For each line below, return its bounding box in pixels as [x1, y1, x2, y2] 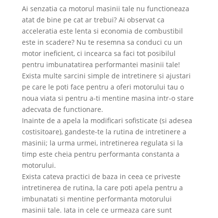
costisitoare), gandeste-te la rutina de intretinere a [21, 127, 186, 137]
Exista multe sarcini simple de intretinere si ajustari [21, 71, 191, 81]
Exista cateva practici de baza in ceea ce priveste [21, 172, 181, 182]
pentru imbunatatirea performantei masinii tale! [21, 60, 180, 70]
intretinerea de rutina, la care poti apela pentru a [21, 183, 183, 193]
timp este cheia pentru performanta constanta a [21, 149, 180, 159]
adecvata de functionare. [21, 105, 103, 114]
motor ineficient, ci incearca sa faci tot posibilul [21, 49, 176, 58]
